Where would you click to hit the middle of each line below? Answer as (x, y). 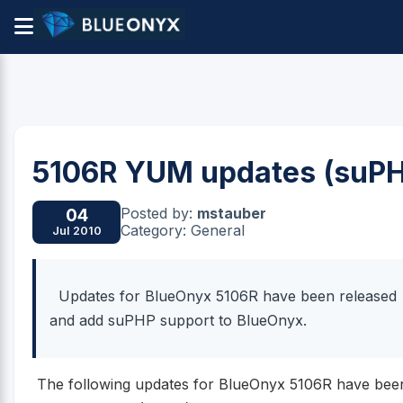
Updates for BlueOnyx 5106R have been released (224, 296)
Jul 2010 (76, 231)
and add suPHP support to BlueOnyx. (179, 321)
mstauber (232, 213)
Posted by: (159, 213)
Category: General (183, 230)
